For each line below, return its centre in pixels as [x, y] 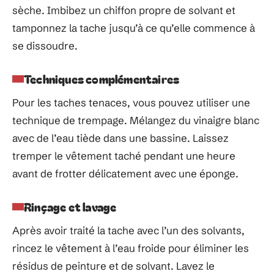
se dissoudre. [45, 46]
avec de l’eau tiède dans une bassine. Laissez [120, 138]
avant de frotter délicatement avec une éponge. [125, 173]
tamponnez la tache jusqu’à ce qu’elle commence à [134, 28]
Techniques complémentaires [102, 79]
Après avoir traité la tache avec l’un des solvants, [128, 230]
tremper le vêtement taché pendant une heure [124, 156]
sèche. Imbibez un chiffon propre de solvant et [124, 10]
